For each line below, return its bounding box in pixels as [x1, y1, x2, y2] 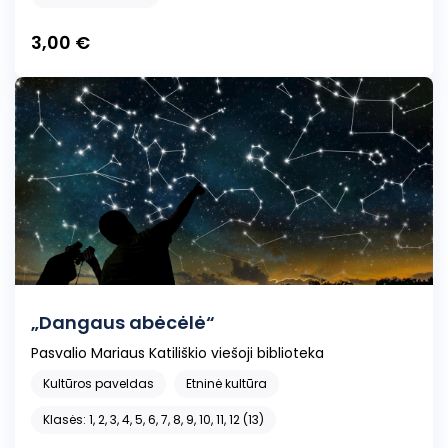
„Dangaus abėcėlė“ [31, 310, 215, 336]
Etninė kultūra [186, 375, 267, 393]
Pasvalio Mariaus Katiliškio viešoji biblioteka [31, 343, 324, 364]
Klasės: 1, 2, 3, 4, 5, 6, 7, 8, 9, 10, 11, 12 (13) [43, 411, 264, 429]
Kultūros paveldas [43, 375, 154, 393]
